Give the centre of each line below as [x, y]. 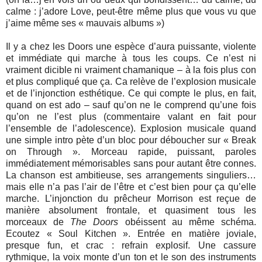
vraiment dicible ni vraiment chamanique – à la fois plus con [131, 70]
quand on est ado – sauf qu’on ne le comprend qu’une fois [131, 105]
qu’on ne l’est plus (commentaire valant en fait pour [131, 116]
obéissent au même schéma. [187, 222]
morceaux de [38, 222]
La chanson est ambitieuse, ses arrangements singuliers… [131, 175]
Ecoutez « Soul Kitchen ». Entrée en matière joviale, [131, 233]
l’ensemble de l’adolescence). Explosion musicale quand [131, 128]
